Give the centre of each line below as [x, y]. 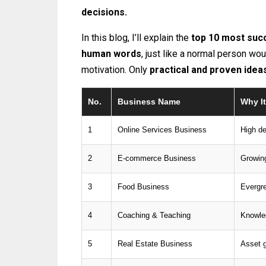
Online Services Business [162, 130]
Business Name [149, 101]
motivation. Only [115, 69]
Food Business [143, 187]
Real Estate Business [155, 244]
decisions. [104, 12]
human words [111, 53]
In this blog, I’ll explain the [136, 37]
